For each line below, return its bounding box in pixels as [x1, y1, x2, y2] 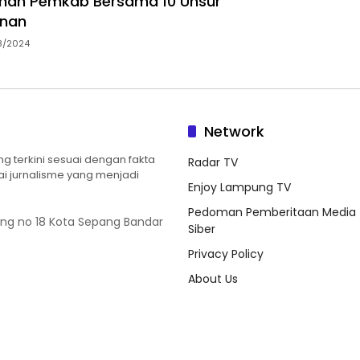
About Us [188, 271, 238, 288]
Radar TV [188, 154, 238, 171]
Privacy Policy [188, 246, 264, 263]
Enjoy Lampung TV [188, 179, 291, 196]
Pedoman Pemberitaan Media [188, 204, 356, 221]
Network [204, 121, 264, 142]
